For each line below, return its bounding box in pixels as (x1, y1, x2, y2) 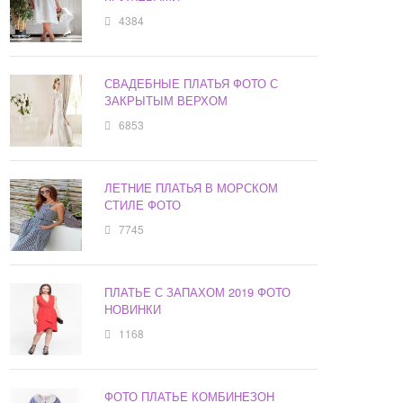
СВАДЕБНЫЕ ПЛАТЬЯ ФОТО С (104, 75, 279, 93)
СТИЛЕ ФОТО (104, 196, 182, 214)
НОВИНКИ (104, 300, 162, 318)
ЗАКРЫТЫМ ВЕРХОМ (104, 92, 228, 110)
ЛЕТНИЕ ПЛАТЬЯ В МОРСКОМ (104, 179, 279, 197)
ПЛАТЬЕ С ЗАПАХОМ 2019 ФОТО (104, 283, 291, 301)
